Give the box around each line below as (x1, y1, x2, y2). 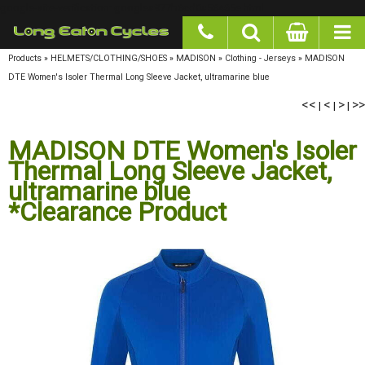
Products (8, 51, 42, 62)
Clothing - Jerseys (222, 51, 292, 62)
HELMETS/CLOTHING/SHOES (51, 51, 166, 62)
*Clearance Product (8, 191, 226, 222)
